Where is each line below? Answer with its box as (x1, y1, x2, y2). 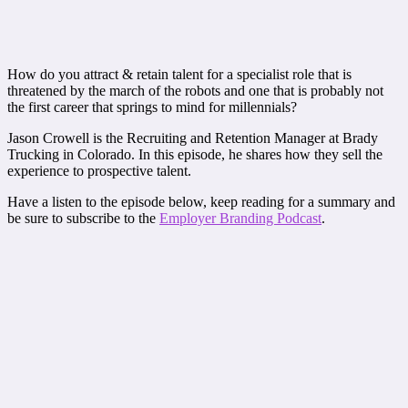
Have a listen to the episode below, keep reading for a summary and (7, 193, 395, 209)
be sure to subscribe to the (7, 209, 159, 226)
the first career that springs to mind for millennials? (7, 98, 297, 115)
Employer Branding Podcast (159, 209, 321, 226)
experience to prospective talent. (7, 162, 191, 178)
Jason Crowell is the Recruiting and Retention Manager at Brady (7, 129, 378, 146)
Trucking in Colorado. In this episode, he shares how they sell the (7, 146, 382, 162)
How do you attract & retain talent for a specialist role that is (7, 66, 352, 82)
